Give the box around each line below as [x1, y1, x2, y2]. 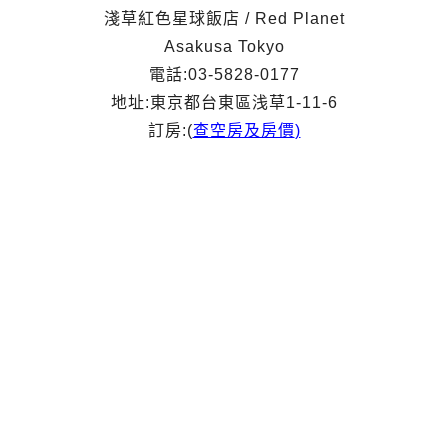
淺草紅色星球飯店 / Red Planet [103, 10, 345, 28]
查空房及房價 [192, 122, 295, 140]
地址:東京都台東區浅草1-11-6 [110, 94, 338, 112]
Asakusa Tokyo [163, 38, 285, 56]
